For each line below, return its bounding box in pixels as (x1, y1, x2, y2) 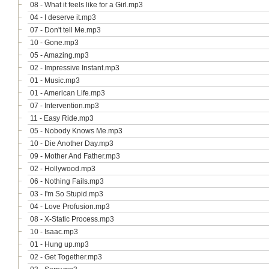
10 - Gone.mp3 (30, 38, 79, 47)
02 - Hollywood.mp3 (30, 165, 95, 173)
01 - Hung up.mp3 (30, 240, 89, 249)
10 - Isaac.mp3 (30, 228, 78, 236)
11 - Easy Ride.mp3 (30, 114, 94, 122)
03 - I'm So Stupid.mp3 (30, 190, 103, 198)
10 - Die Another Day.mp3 (30, 139, 113, 148)
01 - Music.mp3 (30, 76, 80, 85)
